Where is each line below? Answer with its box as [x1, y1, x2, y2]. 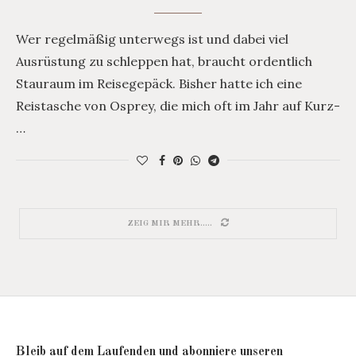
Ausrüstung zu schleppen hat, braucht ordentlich [16, 53, 312, 70]
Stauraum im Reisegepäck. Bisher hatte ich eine [16, 75, 302, 92]
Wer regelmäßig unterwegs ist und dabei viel [16, 31, 288, 48]
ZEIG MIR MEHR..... [127, 219, 212, 229]
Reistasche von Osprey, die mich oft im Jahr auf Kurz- [16, 98, 340, 114]
